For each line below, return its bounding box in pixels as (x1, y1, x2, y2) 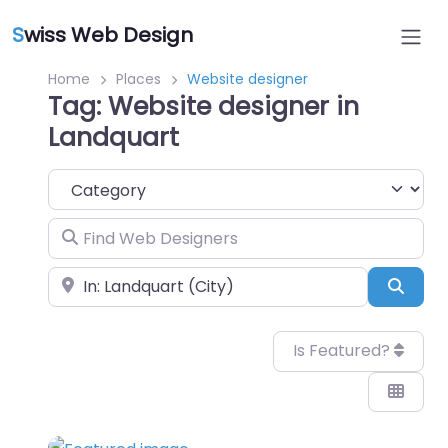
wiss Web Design (24, 21, 193, 49)
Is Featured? (292, 339, 394, 363)
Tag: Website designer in (48, 89, 359, 124)
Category (47, 170, 122, 193)
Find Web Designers (47, 219, 202, 243)
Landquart (48, 120, 179, 155)
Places (116, 69, 161, 89)
